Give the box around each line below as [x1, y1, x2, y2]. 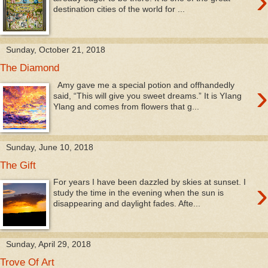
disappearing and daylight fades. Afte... [53, 199, 201, 209]
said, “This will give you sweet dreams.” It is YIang [53, 90, 242, 100]
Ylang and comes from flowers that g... [53, 101, 200, 111]
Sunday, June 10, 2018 [6, 142, 93, 152]
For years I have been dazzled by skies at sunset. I [53, 177, 246, 187]
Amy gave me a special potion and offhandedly [53, 80, 235, 90]
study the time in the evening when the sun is [53, 188, 224, 198]
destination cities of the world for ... [53, 4, 185, 14]
